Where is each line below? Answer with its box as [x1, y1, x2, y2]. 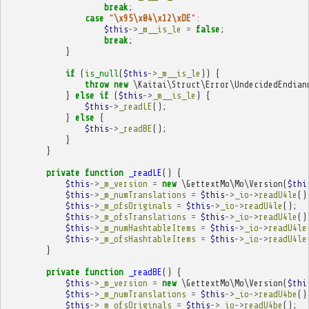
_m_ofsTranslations [99, 211, 186, 222]
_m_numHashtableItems [99, 222, 196, 233]
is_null [84, 68, 119, 79]
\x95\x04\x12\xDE [113, 12, 191, 23]
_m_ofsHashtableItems [99, 233, 196, 244]
